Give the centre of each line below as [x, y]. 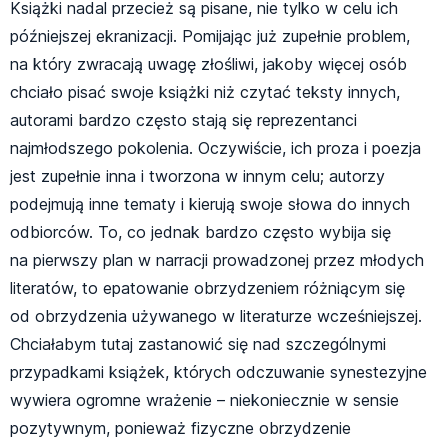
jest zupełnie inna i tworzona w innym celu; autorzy [197, 176]
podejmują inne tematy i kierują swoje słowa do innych [210, 204]
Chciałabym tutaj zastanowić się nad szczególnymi [198, 344]
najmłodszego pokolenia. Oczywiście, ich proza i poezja [215, 148]
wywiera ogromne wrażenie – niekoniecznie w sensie [204, 400]
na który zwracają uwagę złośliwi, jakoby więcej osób [208, 64]
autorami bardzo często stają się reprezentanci [183, 120]
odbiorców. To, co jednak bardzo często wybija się [200, 232]
